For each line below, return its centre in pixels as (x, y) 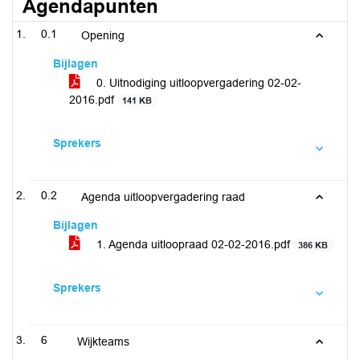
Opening (103, 35)
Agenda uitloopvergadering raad (163, 197)
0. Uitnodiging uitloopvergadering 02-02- (197, 83)
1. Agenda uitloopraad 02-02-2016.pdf (193, 244)
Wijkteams (103, 342)
